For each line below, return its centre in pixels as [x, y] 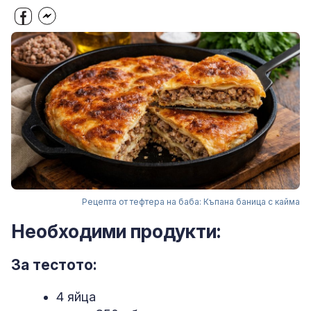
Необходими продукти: [116, 232]
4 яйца [76, 296]
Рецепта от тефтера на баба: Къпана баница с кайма [191, 202]
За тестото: [54, 264]
